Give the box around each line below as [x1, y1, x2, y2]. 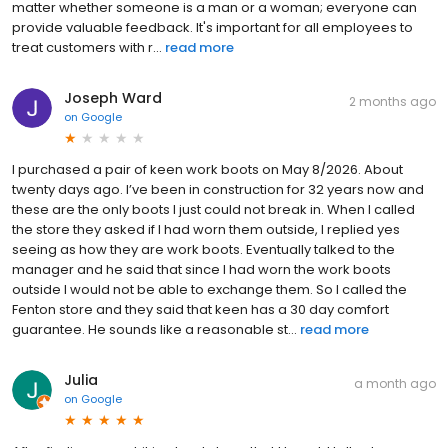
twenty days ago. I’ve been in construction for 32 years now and [12, 180, 424, 200]
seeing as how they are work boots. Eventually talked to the [12, 240, 395, 260]
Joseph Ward [64, 88, 162, 109]
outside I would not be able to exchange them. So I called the [12, 280, 407, 300]
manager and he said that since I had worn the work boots [12, 260, 391, 280]
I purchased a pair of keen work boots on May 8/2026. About [12, 160, 403, 180]
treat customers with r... [12, 38, 162, 58]
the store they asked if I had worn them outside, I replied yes [12, 220, 400, 240]
